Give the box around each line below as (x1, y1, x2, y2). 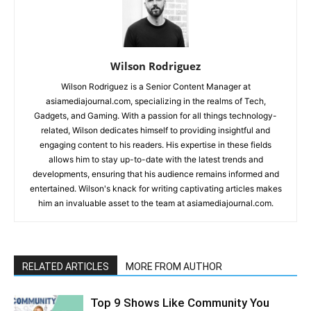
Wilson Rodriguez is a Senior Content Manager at (60, 81, 251, 92)
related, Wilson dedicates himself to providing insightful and (41, 124, 270, 135)
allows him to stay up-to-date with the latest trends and (48, 153, 263, 165)
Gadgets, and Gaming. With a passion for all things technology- (34, 110, 277, 121)
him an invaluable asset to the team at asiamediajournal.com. (37, 197, 274, 208)
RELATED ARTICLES (22, 260, 109, 272)
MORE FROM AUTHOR (126, 260, 222, 272)
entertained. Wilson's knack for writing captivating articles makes (29, 183, 282, 194)
